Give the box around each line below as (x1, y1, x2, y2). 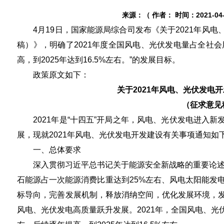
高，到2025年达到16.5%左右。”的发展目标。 (17, 55, 180, 64)
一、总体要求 (17, 145, 81, 154)
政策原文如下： (17, 70, 89, 79)
